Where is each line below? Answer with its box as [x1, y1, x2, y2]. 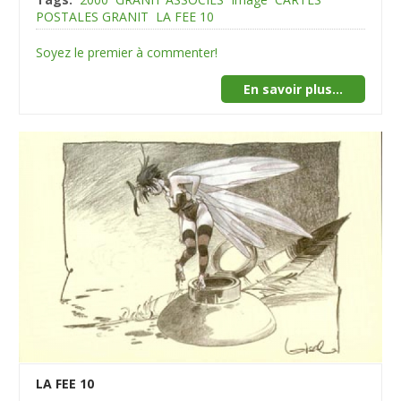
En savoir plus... [243, 80, 343, 98]
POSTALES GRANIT [36, 7, 149, 25]
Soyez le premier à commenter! [36, 43, 218, 61]
